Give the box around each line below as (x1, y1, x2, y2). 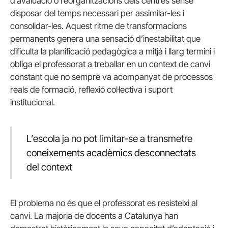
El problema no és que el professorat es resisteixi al (10, 198, 197, 209)
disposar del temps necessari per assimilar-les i (10, 8, 184, 19)
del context (26, 161, 72, 173)
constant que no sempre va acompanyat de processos (10, 72, 213, 82)
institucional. (10, 97, 55, 108)
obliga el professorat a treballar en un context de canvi (10, 59, 210, 70)
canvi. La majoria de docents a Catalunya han (10, 211, 178, 221)
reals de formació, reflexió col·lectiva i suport (10, 84, 173, 95)
